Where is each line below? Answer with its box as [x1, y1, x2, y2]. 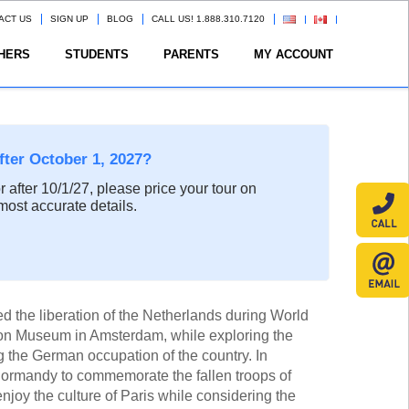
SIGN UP [50, 14, 89, 24]
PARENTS [163, 47, 219, 61]
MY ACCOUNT [254, 47, 333, 61]
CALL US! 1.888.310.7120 [152, 14, 265, 24]
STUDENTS [65, 47, 129, 61]
